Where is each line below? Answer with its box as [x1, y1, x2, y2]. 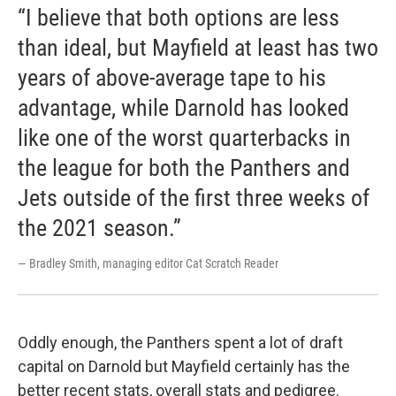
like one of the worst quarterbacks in [18, 125, 351, 152]
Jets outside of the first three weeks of [18, 185, 369, 212]
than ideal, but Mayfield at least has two [18, 34, 378, 62]
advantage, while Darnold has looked [18, 95, 349, 122]
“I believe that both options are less [18, 4, 339, 32]
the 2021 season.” [18, 215, 181, 242]
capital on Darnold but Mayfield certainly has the [18, 357, 350, 377]
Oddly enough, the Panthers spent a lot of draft [18, 333, 343, 353]
